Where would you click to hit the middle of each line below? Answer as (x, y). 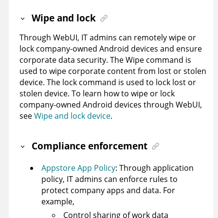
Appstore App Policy (78, 168)
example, (58, 201)
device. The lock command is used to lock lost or (108, 82)
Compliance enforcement (90, 145)
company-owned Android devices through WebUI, (111, 105)
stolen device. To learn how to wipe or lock (97, 94)
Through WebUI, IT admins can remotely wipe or (108, 38)
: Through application (154, 168)
